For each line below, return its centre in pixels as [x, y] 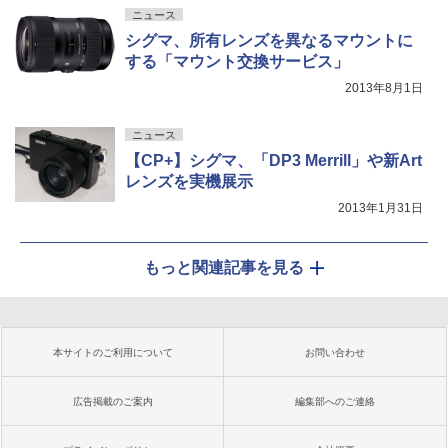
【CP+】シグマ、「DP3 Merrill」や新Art [273, 160]
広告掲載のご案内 [113, 401]
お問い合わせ [335, 352]
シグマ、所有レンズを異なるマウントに [269, 40]
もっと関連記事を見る [224, 267]
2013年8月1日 [384, 88]
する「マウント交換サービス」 [237, 61]
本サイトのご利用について [113, 352]
